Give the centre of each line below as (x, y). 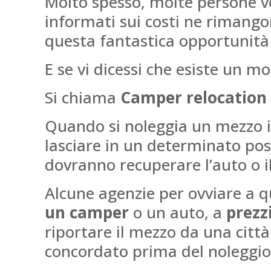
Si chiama (83, 97)
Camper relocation (194, 97)
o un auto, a (180, 212)
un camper (89, 212)
